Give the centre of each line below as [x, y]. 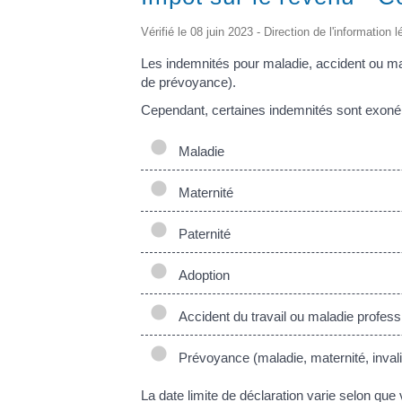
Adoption [201, 275]
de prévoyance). [188, 82]
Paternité [201, 233]
